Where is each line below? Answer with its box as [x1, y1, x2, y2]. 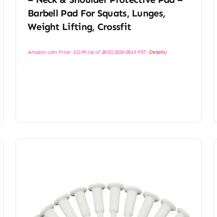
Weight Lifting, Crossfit [27, 21, 131, 33]
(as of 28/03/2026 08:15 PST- [85, 49, 149, 56]
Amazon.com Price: [27, 49, 73, 56]
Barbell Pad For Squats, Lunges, [27, 7, 166, 19]
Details [148, 49, 165, 56]
